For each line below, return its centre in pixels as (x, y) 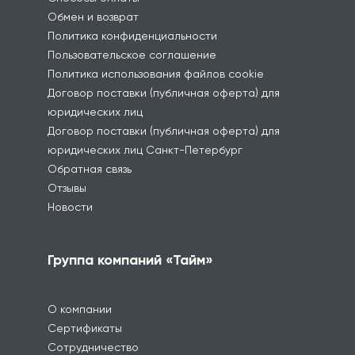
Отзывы (67, 187)
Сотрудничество (93, 347)
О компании (80, 309)
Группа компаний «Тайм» (130, 260)
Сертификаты (85, 328)
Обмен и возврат (93, 16)
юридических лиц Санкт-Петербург (145, 149)
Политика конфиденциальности (132, 35)
